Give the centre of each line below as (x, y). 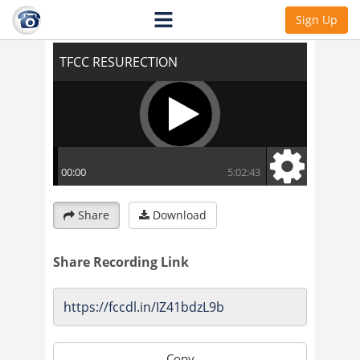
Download (180, 215)
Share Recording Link (121, 262)
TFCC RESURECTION (112, 17)
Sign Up (317, 19)
